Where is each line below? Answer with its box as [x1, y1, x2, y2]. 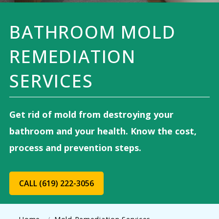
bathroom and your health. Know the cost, [9, 125, 197, 137]
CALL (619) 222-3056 [19, 178, 94, 189]
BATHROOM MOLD [9, 20, 176, 44]
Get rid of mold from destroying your [9, 109, 174, 121]
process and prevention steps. [9, 142, 142, 154]
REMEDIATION [9, 44, 136, 68]
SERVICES [9, 69, 93, 93]
